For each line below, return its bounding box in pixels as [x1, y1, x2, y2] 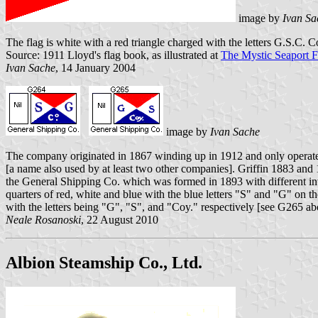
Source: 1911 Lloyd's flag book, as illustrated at [6, 48, 221, 61]
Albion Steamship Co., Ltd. [6, 253, 202, 272]
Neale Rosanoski [6, 213, 81, 226]
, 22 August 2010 [81, 213, 158, 226]
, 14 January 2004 [55, 61, 136, 74]
